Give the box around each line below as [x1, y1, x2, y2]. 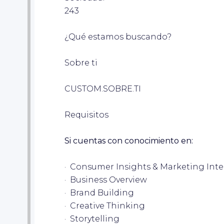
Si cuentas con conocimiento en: [64, 135, 193, 145]
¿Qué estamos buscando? [64, 31, 171, 41]
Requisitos [64, 109, 108, 119]
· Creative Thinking [64, 200, 145, 210]
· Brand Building [64, 187, 134, 197]
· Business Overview [64, 174, 147, 184]
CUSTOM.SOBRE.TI [64, 83, 141, 93]
